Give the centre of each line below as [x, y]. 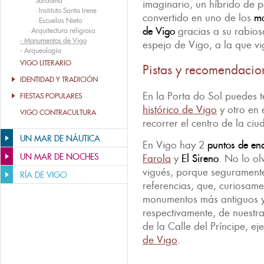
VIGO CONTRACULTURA [58, 112]
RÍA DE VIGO [44, 175]
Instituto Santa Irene [68, 10]
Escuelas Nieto [60, 20]
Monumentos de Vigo [55, 40]
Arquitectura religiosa [63, 30]
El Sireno [199, 159]
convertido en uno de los [197, 18]
